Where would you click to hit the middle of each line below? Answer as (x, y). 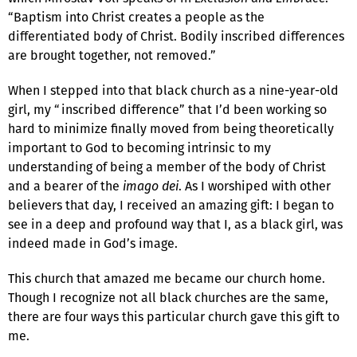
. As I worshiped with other (255, 186)
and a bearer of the (65, 186)
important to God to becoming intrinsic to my (139, 147)
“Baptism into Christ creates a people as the (136, 17)
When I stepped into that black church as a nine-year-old (173, 90)
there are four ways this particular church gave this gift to (174, 316)
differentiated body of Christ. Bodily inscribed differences (176, 36)
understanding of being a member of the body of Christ (167, 167)
